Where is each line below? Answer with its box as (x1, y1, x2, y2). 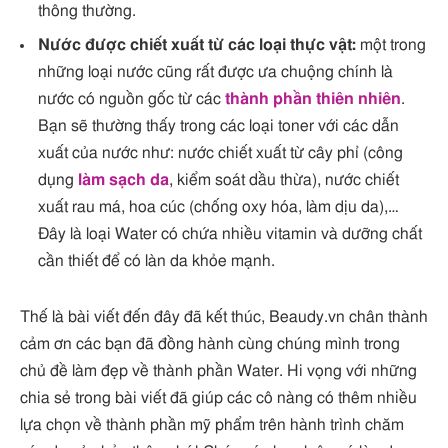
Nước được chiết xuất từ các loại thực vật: (38, 36, 356, 53)
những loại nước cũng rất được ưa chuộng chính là (38, 63, 393, 80)
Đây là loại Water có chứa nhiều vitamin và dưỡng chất (38, 225, 422, 242)
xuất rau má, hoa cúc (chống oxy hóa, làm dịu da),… (38, 198, 399, 215)
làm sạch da (78, 171, 169, 188)
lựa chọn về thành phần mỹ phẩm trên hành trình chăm (20, 416, 404, 433)
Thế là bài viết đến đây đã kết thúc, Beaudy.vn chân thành (20, 308, 428, 325)
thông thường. (38, 2, 136, 19)
